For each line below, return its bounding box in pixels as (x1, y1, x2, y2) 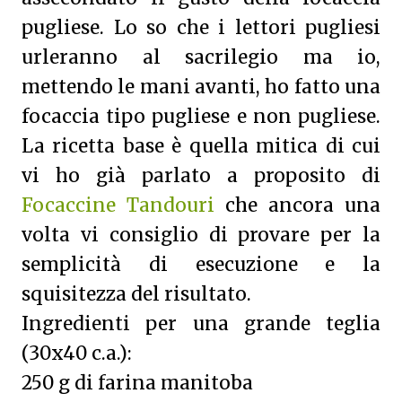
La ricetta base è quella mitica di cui (22, 135, 380, 158)
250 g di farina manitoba (22, 371, 253, 395)
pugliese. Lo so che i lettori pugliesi (22, 16, 380, 39)
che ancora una (214, 194, 380, 217)
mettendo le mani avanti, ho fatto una (22, 75, 380, 99)
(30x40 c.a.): (22, 342, 132, 365)
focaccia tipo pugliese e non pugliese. (22, 105, 380, 128)
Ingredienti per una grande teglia (22, 312, 380, 336)
